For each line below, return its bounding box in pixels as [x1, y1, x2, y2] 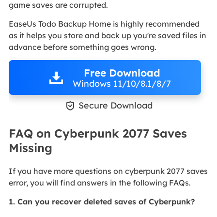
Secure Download [78, 99, 153, 111]
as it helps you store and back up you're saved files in [8, 30, 206, 40]
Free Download [83, 66, 160, 79]
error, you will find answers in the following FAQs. [8, 177, 191, 187]
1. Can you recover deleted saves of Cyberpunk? [8, 196, 195, 206]
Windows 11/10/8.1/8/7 [73, 78, 171, 90]
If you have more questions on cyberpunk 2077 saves [8, 166, 208, 176]
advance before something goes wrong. [8, 42, 156, 52]
